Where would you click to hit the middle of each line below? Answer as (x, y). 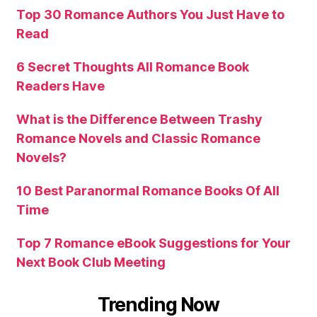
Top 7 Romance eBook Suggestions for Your (154, 243)
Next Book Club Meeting (91, 262)
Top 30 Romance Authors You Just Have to (150, 14)
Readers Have (60, 86)
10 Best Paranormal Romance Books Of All (148, 190)
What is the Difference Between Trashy (139, 119)
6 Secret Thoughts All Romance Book (133, 67)
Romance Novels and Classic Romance (138, 138)
